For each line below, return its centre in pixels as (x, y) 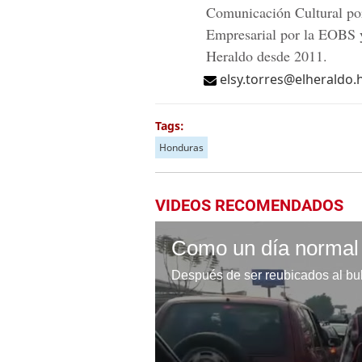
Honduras (181, 147)
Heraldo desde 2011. (267, 56)
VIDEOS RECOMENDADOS (249, 205)
